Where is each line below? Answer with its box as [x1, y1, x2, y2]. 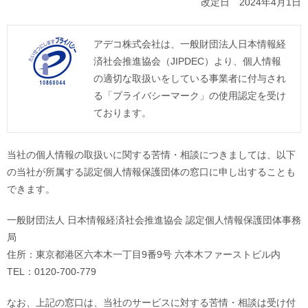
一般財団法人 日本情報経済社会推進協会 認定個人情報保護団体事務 [7, 214, 301, 225]
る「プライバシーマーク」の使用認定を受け [93, 89, 286, 101]
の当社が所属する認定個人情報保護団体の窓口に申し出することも [7, 166, 296, 177]
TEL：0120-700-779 [7, 265, 96, 277]
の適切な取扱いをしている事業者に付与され [93, 72, 286, 84]
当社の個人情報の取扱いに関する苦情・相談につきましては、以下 [7, 148, 296, 160]
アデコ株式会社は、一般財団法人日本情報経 [93, 38, 286, 49]
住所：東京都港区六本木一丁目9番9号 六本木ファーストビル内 [7, 248, 280, 260]
